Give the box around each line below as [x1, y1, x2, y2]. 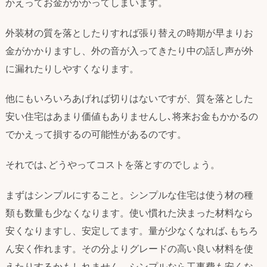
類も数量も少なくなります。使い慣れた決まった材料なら [5, 206, 253, 219]
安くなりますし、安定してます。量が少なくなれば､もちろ [5, 224, 258, 237]
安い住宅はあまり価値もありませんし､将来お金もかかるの [5, 110, 258, 123]
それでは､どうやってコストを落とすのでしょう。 [5, 159, 220, 171]
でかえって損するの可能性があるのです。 [5, 128, 187, 141]
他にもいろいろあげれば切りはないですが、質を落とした [5, 92, 253, 105]
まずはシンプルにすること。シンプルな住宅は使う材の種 [5, 188, 253, 201]
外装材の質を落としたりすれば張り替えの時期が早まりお [5, 26, 253, 39]
